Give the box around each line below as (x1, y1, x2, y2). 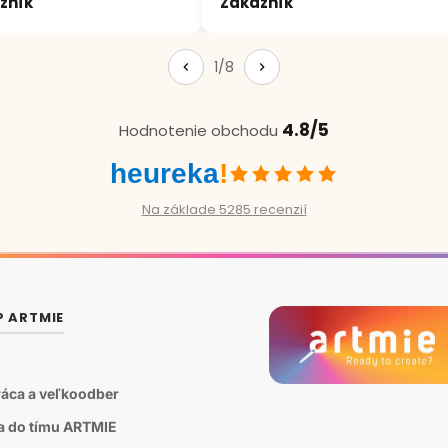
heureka (110, 158, 219, 190)
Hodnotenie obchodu (119, 120, 282, 142)
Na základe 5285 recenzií (141, 200, 307, 220)
